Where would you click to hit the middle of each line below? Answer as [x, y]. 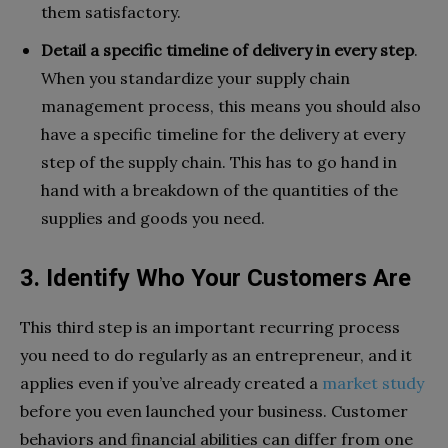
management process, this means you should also [231, 105]
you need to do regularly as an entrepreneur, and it [216, 354]
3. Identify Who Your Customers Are [215, 277]
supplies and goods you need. [153, 217]
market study [373, 382]
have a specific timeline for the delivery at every [223, 133]
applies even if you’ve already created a [171, 382]
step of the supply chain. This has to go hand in [219, 161]
